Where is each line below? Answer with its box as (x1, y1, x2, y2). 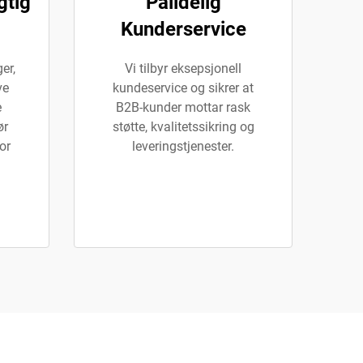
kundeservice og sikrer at (113, 80, 254, 96)
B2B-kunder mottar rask (116, 100, 250, 115)
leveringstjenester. (132, 139, 234, 154)
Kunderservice (120, 18, 246, 41)
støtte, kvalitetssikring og (112, 119, 254, 135)
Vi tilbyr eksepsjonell (125, 61, 241, 76)
